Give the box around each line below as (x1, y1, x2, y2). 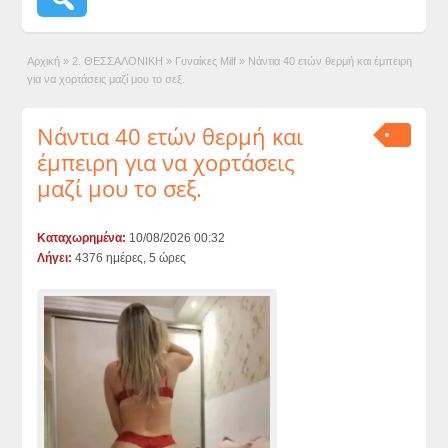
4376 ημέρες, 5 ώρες (72, 251, 187, 265)
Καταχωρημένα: (37, 231, 127, 245)
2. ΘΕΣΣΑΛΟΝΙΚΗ (72, 55, 164, 67)
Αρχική (27, 55, 61, 67)
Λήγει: (37, 251, 73, 265)
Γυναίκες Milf (175, 55, 237, 67)
